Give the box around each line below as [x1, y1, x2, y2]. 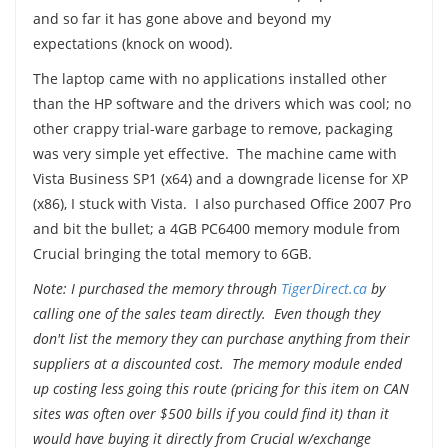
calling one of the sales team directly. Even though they [32, 303, 380, 323]
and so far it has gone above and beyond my [32, 8, 331, 28]
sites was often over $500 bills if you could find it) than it [32, 403, 389, 423]
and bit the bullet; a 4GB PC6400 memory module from [32, 218, 400, 238]
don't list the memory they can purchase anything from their [32, 328, 410, 348]
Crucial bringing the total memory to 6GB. [32, 243, 312, 263]
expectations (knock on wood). [32, 33, 233, 53]
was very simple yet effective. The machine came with [32, 143, 397, 163]
